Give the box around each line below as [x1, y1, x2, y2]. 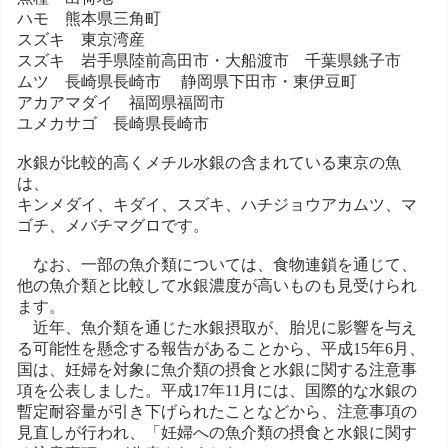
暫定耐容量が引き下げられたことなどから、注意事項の [17, 402, 417, 420]
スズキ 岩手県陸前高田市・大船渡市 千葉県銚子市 [17, 51, 401, 69]
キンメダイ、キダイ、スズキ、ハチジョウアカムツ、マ [17, 195, 417, 213]
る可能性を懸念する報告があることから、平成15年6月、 [17, 339, 425, 357]
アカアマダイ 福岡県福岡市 [17, 93, 225, 111]
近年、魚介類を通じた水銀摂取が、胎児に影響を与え [17, 318, 417, 336]
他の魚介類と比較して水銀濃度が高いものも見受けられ [17, 276, 417, 294]
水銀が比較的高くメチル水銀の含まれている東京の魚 [17, 153, 401, 171]
